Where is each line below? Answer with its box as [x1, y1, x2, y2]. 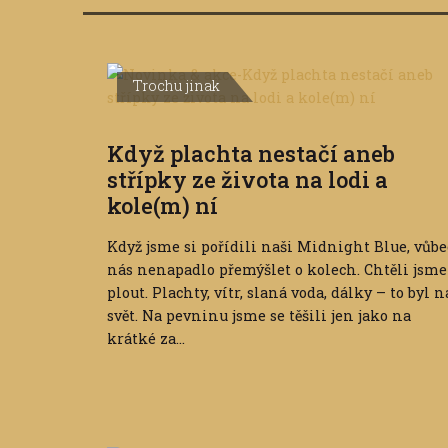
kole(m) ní [107, 191, 218, 221]
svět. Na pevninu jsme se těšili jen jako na [107, 306, 411, 326]
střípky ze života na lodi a [107, 165, 388, 195]
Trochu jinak [133, 76, 220, 96]
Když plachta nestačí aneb [107, 139, 395, 169]
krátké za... [107, 329, 185, 349]
